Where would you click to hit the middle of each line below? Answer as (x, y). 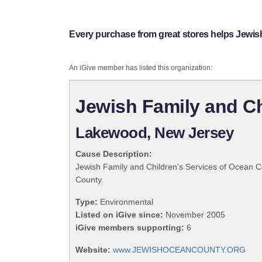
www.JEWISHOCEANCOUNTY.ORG (179, 250)
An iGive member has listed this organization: (141, 68)
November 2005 (194, 215)
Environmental (125, 202)
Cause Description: (114, 154)
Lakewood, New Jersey (155, 133)
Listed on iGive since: (119, 215)
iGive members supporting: (130, 228)
